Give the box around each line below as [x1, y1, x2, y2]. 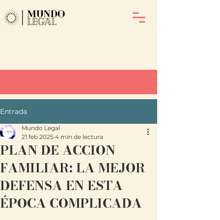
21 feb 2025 [22, 133, 54, 140]
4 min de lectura [55, 133, 103, 140]
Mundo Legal [22, 124, 60, 132]
